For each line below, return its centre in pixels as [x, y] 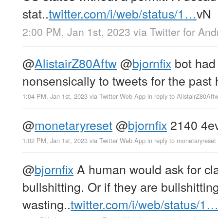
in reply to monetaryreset [182, 141]
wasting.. [46, 204]
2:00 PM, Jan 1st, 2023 [76, 31]
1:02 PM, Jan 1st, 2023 [55, 141]
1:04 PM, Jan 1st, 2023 [55, 96]
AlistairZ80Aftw [76, 63]
